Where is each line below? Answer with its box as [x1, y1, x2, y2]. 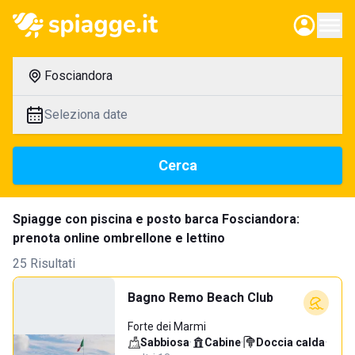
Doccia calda [256, 336, 325, 349]
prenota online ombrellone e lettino [13, 231, 225, 246]
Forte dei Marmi [128, 320, 206, 333]
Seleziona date [44, 107, 128, 122]
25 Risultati [13, 256, 75, 271]
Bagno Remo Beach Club [128, 290, 273, 305]
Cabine [204, 336, 241, 349]
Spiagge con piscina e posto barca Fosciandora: [13, 212, 300, 227]
